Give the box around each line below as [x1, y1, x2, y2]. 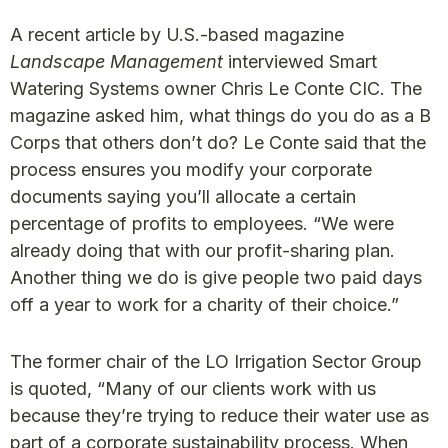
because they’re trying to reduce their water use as [10, 405, 429, 426]
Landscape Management [10, 51, 223, 72]
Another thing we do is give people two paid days [10, 267, 422, 288]
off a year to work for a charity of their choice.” [10, 294, 399, 315]
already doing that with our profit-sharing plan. [10, 240, 395, 261]
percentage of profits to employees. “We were [10, 213, 394, 234]
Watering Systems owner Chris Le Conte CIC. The [10, 78, 422, 99]
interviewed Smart [223, 51, 377, 72]
